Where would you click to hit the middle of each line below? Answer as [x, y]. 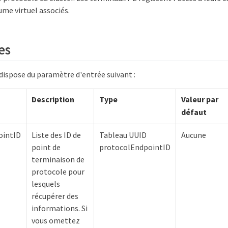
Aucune [194, 135]
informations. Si [60, 208]
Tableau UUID [123, 135]
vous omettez [56, 220]
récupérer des [55, 196]
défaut [194, 112]
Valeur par [200, 99]
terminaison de [58, 159]
